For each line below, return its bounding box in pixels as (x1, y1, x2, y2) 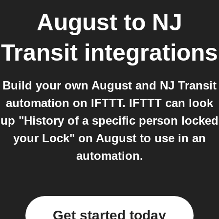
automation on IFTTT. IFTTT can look (6, 96, 213, 109)
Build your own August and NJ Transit (2, 79, 217, 92)
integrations (78, 40, 218, 66)
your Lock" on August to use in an (13, 131, 206, 145)
